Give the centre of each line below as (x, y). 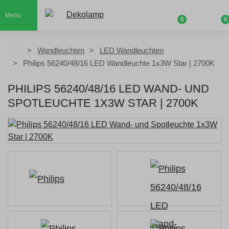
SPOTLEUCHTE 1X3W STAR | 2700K (103, 103)
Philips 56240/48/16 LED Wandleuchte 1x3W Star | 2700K (119, 63)
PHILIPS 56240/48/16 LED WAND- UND (108, 89)
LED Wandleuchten (132, 50)
